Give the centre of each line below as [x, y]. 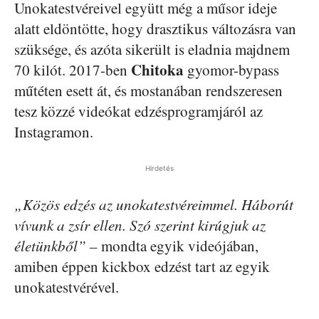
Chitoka [157, 69]
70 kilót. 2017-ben [73, 69]
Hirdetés [159, 168]
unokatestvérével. [67, 287]
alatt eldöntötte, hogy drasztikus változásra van [155, 28]
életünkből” [50, 245]
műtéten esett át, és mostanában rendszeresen [148, 90]
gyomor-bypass [231, 69]
